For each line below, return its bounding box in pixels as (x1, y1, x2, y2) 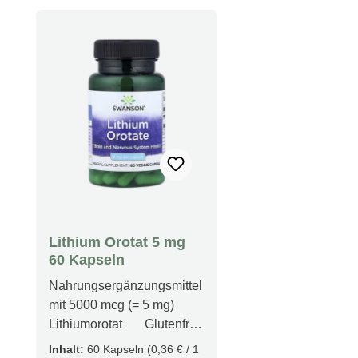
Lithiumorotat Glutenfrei (49, 317, 200, 332)
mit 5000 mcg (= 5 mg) (49, 298, 174, 312)
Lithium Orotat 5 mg (49, 234, 185, 251)
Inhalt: (49, 343, 87, 356)
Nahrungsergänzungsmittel (49, 279, 202, 293)
